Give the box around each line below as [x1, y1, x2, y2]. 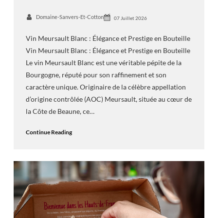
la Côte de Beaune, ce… [25, 107, 94, 115]
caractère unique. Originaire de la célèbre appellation [25, 83, 186, 91]
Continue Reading [25, 128, 72, 136]
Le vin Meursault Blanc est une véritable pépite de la [25, 58, 182, 67]
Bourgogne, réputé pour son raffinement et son [25, 71, 166, 79]
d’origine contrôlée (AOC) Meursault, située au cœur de [25, 95, 192, 103]
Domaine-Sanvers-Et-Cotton [36, 14, 104, 20]
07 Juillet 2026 [113, 15, 147, 21]
